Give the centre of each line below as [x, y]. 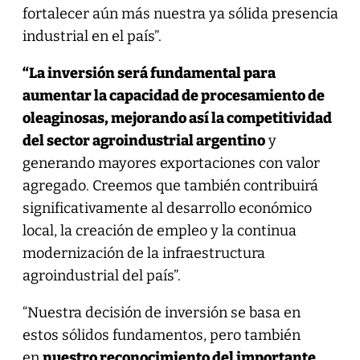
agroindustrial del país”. [101, 275]
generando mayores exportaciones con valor [171, 163]
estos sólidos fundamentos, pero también [161, 335]
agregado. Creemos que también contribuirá [170, 185]
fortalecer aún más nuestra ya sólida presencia [180, 13]
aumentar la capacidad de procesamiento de [173, 95]
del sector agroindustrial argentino [143, 140]
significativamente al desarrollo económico [167, 208]
